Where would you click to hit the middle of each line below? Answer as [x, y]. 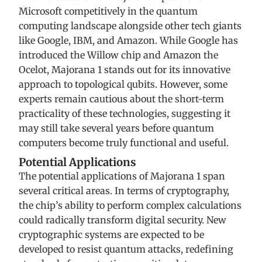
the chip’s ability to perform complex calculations [130, 206]
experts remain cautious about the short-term [121, 99]
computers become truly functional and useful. [124, 143]
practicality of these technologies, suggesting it [125, 114]
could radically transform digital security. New [123, 220]
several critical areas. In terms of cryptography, [124, 191]
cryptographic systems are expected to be [111, 235]
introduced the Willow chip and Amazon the [118, 55]
